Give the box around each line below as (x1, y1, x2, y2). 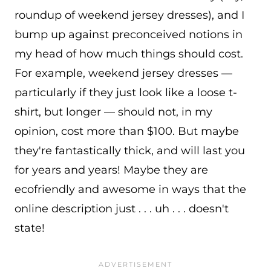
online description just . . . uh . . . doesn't (15, 202, 229, 215)
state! (15, 221, 48, 235)
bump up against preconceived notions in (15, 28, 243, 41)
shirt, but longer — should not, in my (15, 105, 212, 119)
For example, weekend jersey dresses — (15, 67, 232, 80)
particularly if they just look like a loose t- (15, 86, 237, 99)
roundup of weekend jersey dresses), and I (15, 8, 244, 22)
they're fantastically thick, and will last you (15, 144, 245, 157)
